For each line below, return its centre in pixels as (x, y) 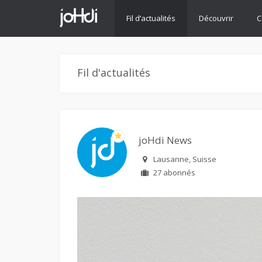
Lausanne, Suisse (185, 159)
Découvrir (216, 18)
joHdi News (165, 140)
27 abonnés (174, 173)
